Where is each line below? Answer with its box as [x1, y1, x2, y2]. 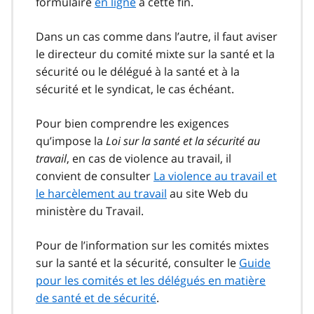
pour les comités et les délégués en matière [36, 273, 266, 289]
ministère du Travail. [36, 203, 144, 219]
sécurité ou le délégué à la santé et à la [36, 64, 240, 80]
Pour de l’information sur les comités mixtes [36, 238, 269, 254]
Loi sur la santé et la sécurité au [106, 133, 260, 149]
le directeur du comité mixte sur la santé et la [36, 46, 275, 62]
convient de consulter [36, 168, 153, 184]
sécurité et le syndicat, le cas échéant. [36, 81, 234, 97]
